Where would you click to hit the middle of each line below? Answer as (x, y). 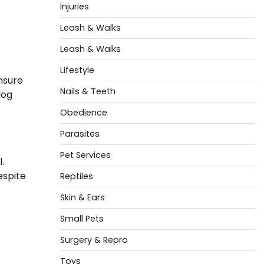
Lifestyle (77, 70)
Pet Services (85, 155)
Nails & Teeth (88, 91)
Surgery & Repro (94, 240)
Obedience (83, 113)
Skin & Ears (82, 197)
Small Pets (82, 219)
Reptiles (76, 176)
